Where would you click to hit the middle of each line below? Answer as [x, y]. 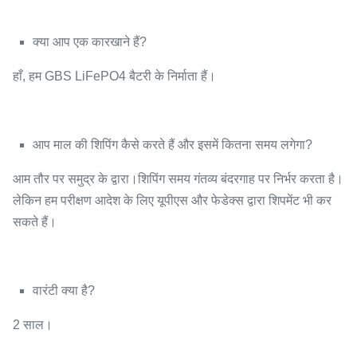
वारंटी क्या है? [64, 290]
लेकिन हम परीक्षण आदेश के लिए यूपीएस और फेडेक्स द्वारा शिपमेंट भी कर [172, 200]
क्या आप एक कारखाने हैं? [90, 41]
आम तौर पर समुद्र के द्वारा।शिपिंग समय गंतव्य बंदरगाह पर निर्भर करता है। [178, 178]
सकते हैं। [35, 222]
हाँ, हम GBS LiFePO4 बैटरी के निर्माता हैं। [114, 76]
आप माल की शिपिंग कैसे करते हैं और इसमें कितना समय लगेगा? [173, 144]
